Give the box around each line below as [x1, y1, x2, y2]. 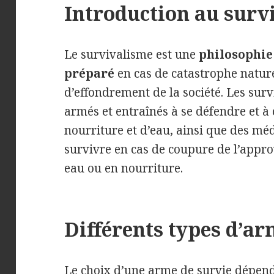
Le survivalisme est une [64, 46, 199, 62]
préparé [64, 65, 115, 81]
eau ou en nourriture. [64, 160, 183, 176]
